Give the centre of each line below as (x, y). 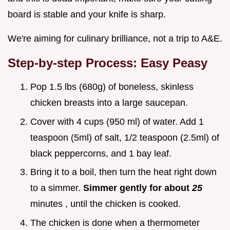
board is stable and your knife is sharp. (87, 15)
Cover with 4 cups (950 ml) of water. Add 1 (117, 121)
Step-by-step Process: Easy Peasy (108, 63)
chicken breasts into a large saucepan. (109, 103)
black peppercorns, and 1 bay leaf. (101, 153)
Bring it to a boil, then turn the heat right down (123, 172)
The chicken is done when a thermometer (115, 223)
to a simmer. (57, 188)
